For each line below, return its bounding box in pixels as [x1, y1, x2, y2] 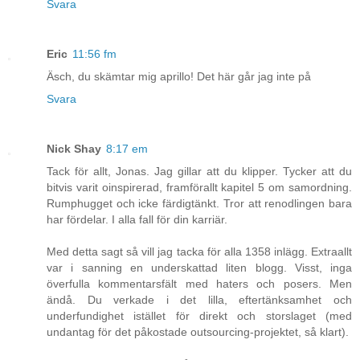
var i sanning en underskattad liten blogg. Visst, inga [47, 261, 352, 275]
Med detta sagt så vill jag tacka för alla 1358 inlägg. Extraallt [47, 245, 352, 259]
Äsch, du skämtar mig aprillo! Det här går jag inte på [47, 70, 311, 84]
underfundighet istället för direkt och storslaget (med [47, 309, 352, 323]
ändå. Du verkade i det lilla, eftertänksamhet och [47, 293, 352, 307]
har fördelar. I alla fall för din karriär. [47, 213, 227, 227]
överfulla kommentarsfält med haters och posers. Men [47, 277, 352, 291]
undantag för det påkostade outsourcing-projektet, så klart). [47, 325, 349, 339]
